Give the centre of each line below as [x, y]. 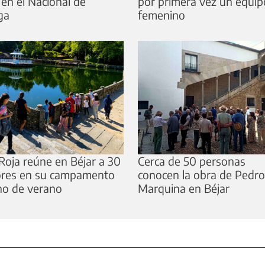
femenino [162, 15]
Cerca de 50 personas [192, 161]
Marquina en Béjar [184, 188]
